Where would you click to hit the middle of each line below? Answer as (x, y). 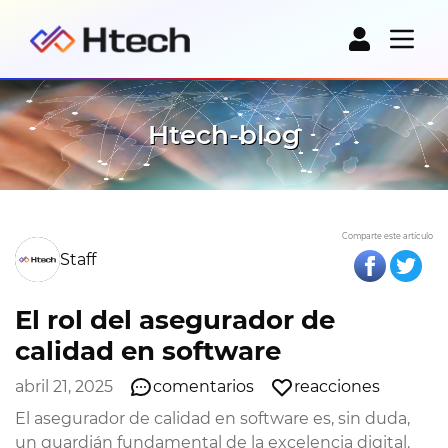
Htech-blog (224, 134)
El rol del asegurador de (175, 320)
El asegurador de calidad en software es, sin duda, (212, 418)
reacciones (337, 386)
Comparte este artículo (387, 236)
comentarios (203, 386)
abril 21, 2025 (64, 386)
